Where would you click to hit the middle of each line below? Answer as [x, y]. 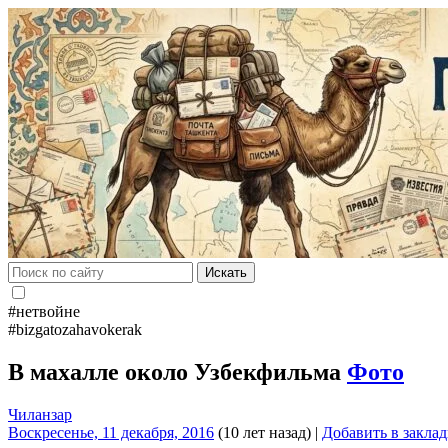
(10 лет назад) [262, 432]
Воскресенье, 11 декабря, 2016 [111, 432]
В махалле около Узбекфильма [177, 371]
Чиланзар [40, 414]
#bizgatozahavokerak [75, 329]
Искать [226, 272]
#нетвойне [44, 311]
